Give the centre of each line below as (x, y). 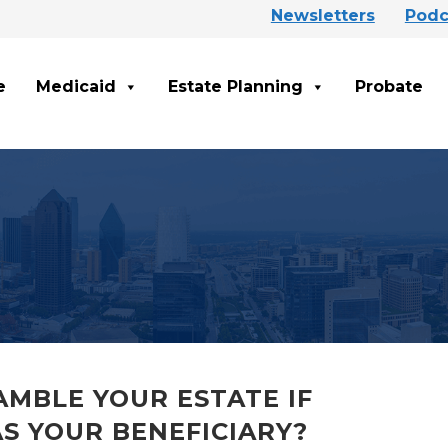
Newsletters (322, 15)
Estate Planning (235, 87)
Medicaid (76, 87)
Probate (389, 87)
